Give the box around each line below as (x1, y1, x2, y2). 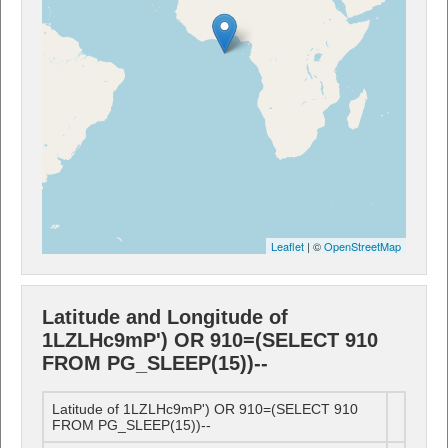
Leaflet (271, 237, 304, 254)
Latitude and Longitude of (42, 305, 288, 328)
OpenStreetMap (324, 237, 401, 254)
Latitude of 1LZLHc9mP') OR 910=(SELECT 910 (52, 401, 358, 418)
